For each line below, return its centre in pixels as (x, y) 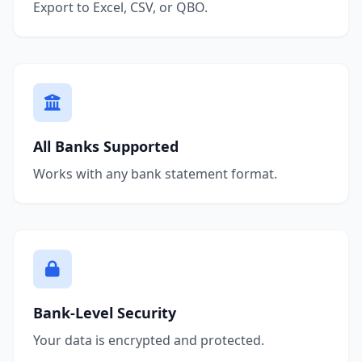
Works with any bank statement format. (155, 173)
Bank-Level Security (105, 312)
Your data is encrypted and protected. (149, 340)
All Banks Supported (106, 146)
